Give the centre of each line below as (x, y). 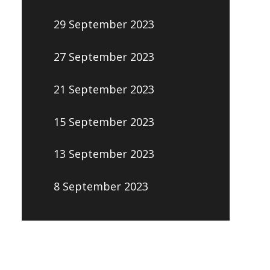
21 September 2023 (104, 89)
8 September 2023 (101, 187)
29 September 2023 (104, 24)
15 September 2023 (104, 121)
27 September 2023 (104, 57)
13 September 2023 (104, 154)
